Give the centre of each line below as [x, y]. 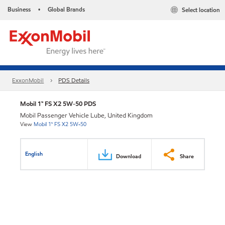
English [34, 153]
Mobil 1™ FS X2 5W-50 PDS [58, 104]
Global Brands [66, 9]
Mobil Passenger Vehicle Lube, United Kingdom [86, 116]
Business [19, 9]
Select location [201, 10]
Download [129, 156]
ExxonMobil [28, 80]
